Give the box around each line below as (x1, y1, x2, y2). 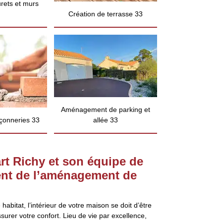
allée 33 (93, 116, 118, 124)
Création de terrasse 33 (68, 10, 143, 18)
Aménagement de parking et (61, 106, 150, 113)
